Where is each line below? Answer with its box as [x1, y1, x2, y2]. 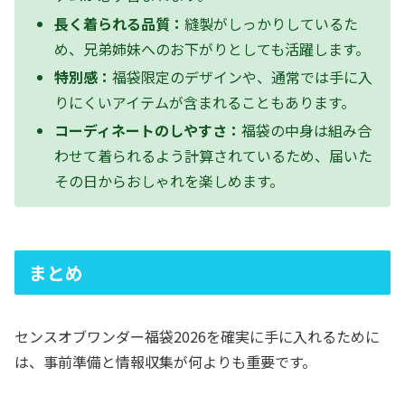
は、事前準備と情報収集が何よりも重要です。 [14, 351, 316, 373]
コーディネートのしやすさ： [54, 119, 242, 142]
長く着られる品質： [54, 12, 185, 34]
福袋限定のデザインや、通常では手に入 [112, 65, 373, 88]
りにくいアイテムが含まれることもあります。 [54, 90, 356, 113]
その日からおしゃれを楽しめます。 [54, 170, 285, 193]
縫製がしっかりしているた [184, 12, 359, 34]
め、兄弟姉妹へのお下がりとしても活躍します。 [54, 37, 371, 60]
